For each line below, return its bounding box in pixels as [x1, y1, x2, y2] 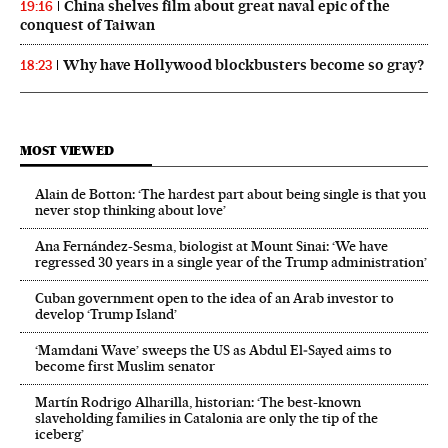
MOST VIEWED [20, 142, 114, 158]
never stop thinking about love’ [35, 201, 226, 218]
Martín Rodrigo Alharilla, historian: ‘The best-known [35, 393, 361, 410]
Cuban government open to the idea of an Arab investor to [35, 289, 394, 306]
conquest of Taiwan [20, 15, 155, 34]
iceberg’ [35, 425, 84, 442]
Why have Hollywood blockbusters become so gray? [63, 55, 427, 74]
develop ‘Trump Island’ [35, 305, 177, 322]
